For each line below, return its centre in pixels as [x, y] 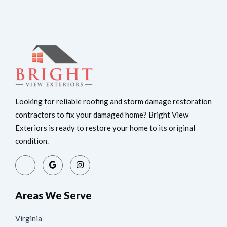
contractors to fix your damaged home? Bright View [102, 115]
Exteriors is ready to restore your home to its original [105, 128]
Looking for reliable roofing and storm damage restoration [113, 102]
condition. [32, 141]
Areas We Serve [53, 195]
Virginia [29, 219]
